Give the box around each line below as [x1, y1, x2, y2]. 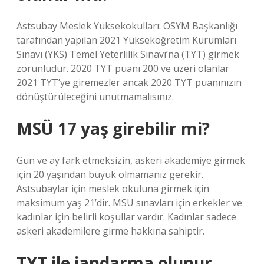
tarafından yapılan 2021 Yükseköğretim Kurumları [16, 34, 236, 47]
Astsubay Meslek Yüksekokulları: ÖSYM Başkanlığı [16, 19, 237, 32]
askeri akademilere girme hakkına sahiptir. [16, 225, 204, 237]
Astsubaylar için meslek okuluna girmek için [16, 182, 209, 195]
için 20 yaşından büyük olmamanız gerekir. [16, 168, 203, 181]
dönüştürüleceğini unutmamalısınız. [16, 90, 174, 103]
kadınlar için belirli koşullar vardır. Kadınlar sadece [16, 210, 236, 223]
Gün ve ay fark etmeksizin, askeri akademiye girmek [16, 154, 245, 167]
